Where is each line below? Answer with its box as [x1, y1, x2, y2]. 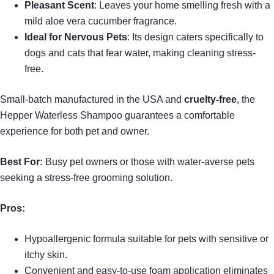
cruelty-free [184, 94, 237, 105]
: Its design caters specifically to [127, 31, 264, 42]
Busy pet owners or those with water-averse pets [43, 156, 254, 167]
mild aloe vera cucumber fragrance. [24, 15, 177, 26]
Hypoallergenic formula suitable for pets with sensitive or [24, 233, 268, 244]
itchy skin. [24, 249, 67, 260]
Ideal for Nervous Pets [24, 31, 127, 42]
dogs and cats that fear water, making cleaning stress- [24, 47, 256, 58]
